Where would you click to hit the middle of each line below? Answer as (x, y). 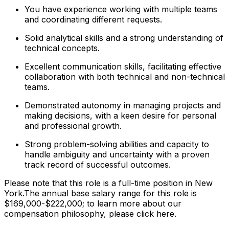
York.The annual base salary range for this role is (100, 193)
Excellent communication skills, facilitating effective (123, 66)
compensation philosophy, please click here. (90, 213)
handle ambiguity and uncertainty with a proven (117, 154)
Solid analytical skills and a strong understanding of (124, 38)
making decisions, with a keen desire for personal (120, 115)
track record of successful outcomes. (98, 164)
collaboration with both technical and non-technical (125, 76)
